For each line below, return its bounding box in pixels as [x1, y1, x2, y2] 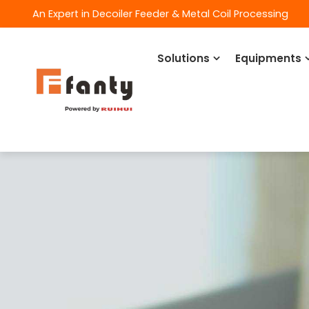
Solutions [157, 51, 210, 66]
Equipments [235, 51, 301, 66]
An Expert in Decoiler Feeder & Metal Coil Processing [32, 7, 288, 21]
